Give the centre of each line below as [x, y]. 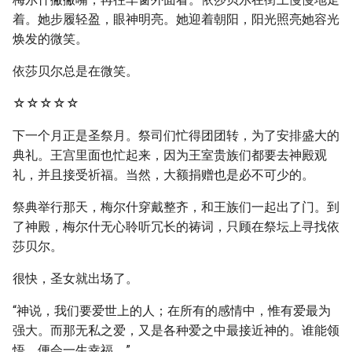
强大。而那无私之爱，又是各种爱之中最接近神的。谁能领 [176, 330]
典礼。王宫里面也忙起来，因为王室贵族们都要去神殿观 [170, 155]
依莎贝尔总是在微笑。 [75, 71]
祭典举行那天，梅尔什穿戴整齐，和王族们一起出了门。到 [176, 207]
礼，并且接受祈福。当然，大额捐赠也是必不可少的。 [163, 175]
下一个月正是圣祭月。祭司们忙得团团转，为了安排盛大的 [176, 136]
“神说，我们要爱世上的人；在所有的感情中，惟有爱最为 [172, 311]
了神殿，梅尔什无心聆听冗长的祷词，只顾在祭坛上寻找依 [176, 227]
